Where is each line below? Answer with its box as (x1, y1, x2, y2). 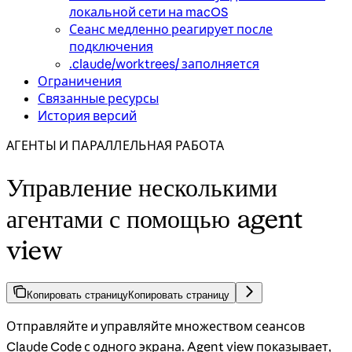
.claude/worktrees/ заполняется (69, 56, 259, 72)
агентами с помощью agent (6, 202, 302, 234)
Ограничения (38, 73, 122, 90)
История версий (38, 108, 137, 124)
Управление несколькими (6, 170, 278, 203)
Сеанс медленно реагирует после (69, 21, 273, 38)
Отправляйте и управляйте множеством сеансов (6, 318, 305, 334)
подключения (69, 38, 153, 55)
